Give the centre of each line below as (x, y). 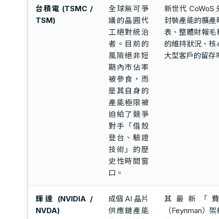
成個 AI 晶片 (128, 198)
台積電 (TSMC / (64, 8)
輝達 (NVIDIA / (64, 198)
